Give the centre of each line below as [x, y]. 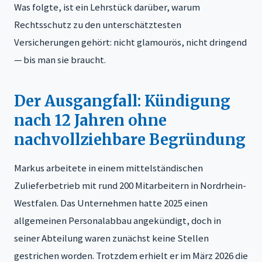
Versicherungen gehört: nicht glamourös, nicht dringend [130, 42]
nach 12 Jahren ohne [90, 120]
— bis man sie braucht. [60, 59]
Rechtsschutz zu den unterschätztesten [98, 24]
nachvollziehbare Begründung [130, 139]
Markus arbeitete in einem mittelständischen [108, 168]
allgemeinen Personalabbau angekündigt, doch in [118, 220]
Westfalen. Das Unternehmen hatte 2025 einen [111, 203]
